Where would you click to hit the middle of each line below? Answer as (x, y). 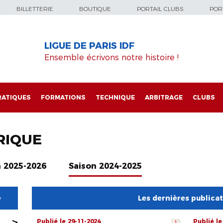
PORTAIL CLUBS (160, 9)
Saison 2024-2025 (105, 166)
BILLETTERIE (35, 9)
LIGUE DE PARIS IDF (89, 46)
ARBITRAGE (164, 97)
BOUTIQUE (95, 9)
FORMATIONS (63, 97)
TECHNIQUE (115, 97)
